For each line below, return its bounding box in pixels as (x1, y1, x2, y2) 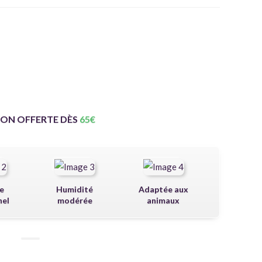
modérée (57, 195, 92, 205)
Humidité (56, 184, 94, 194)
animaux (147, 195, 180, 205)
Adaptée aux (138, 184, 188, 194)
